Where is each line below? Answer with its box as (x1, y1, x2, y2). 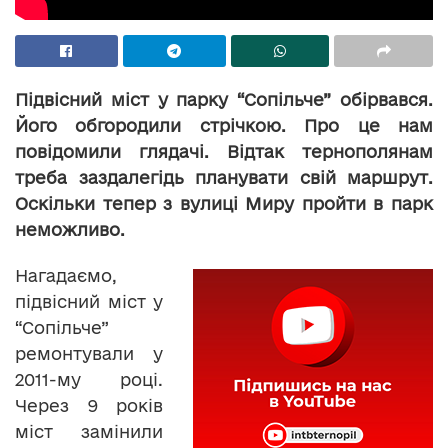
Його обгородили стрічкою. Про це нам (15, 116, 433, 136)
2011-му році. (15, 370, 163, 390)
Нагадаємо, (15, 266, 117, 286)
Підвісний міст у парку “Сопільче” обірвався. (15, 90, 433, 110)
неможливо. (15, 220, 125, 240)
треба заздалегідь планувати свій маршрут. (15, 168, 433, 188)
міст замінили (15, 422, 163, 442)
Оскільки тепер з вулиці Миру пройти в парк (15, 194, 433, 214)
